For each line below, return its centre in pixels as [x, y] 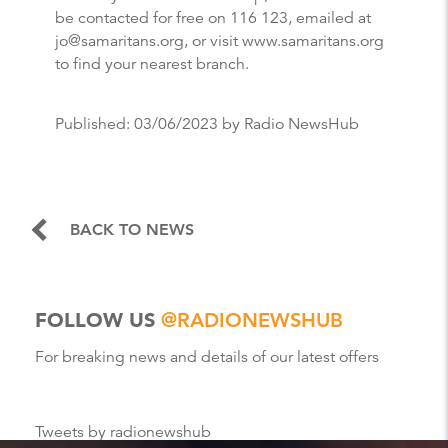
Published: [94, 123]
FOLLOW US [98, 319]
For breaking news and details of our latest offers [207, 356]
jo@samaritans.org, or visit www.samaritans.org [219, 40]
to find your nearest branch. [152, 63]
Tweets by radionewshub [123, 431]
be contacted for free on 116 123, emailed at [213, 17]
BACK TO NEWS [132, 229]
